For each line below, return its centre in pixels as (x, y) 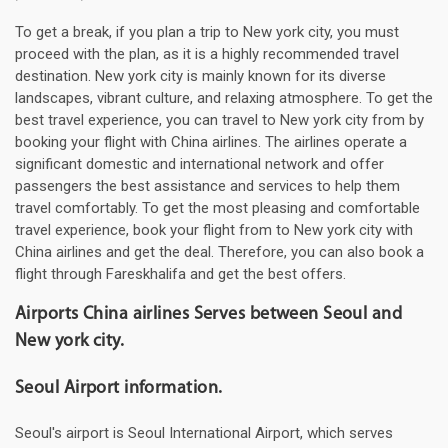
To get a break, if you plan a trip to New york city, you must (207, 32)
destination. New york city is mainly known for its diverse (200, 76)
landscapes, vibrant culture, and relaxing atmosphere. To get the (224, 98)
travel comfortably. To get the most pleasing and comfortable (217, 208)
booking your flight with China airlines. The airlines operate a (211, 142)
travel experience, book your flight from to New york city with (214, 230)
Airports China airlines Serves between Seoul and (209, 315)
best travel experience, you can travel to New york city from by (219, 120)
